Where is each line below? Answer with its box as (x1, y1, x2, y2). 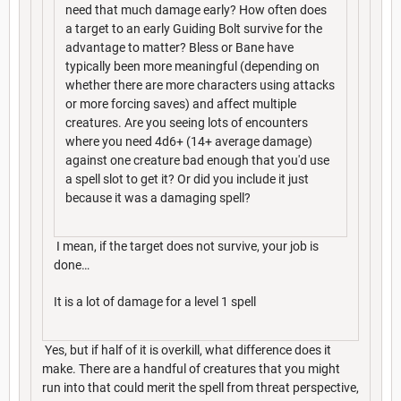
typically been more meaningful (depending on (65, 58, 320, 73)
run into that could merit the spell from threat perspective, (42, 380, 359, 395)
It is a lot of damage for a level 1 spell (54, 294, 256, 309)
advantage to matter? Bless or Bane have (65, 39, 294, 55)
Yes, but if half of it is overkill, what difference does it (42, 342, 331, 357)
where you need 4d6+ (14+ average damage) (65, 133, 312, 149)
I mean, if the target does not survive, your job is (54, 238, 319, 253)
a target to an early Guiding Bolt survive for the (65, 21, 322, 36)
